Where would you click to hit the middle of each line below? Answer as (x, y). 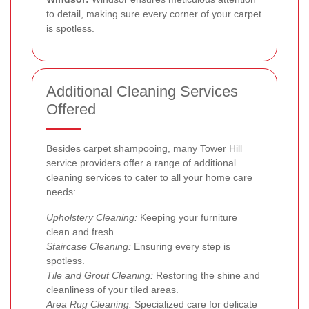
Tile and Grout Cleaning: (100, 275)
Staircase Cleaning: (89, 246)
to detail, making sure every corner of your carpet (154, 13)
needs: (61, 191)
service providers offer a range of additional (141, 162)
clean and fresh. (81, 231)
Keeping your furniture (187, 217)
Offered (71, 109)
